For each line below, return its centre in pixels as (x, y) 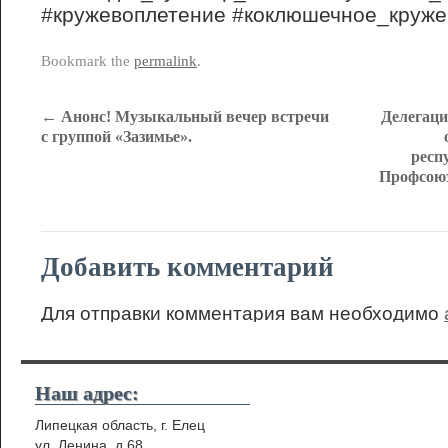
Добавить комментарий (187, 267)
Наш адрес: (87, 393)
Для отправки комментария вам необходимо (242, 313)
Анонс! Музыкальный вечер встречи (193, 116)
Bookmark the (87, 61)
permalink (165, 61)
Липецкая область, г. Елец (120, 425)
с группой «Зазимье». (116, 136)
